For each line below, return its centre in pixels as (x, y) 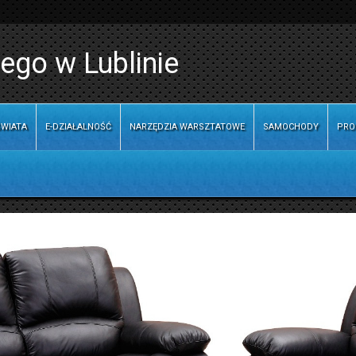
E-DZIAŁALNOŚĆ (78, 127)
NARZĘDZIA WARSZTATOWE (187, 127)
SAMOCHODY (291, 127)
